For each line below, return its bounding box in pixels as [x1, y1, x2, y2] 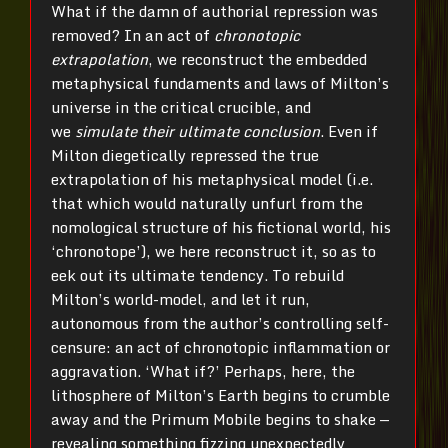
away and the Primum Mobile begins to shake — [51, 406, 389, 431]
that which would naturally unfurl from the [51, 190, 363, 215]
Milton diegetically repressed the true [51, 142, 319, 167]
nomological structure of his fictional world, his [51, 214, 391, 239]
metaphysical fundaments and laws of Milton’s [51, 70, 389, 95]
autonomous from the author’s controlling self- [51, 310, 389, 335]
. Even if [320, 118, 378, 143]
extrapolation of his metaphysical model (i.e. [51, 166, 373, 191]
